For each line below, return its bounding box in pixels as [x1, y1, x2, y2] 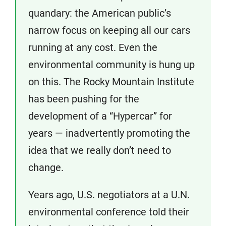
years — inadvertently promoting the [28, 127, 190, 139]
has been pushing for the [28, 93, 139, 105]
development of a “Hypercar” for [28, 110, 172, 122]
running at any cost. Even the [28, 41, 157, 53]
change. [28, 161, 64, 174]
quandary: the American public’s [28, 7, 171, 19]
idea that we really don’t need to [28, 144, 171, 156]
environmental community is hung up [28, 59, 195, 71]
